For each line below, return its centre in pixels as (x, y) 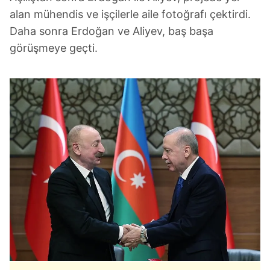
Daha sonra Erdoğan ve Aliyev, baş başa (111, 31)
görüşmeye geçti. (54, 48)
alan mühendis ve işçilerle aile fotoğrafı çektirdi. (130, 14)
